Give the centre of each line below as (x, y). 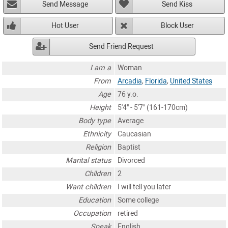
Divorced (131, 160)
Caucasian (134, 134)
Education (95, 200)
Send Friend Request (121, 46)
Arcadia (130, 81)
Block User (177, 25)
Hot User (65, 25)
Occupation (92, 213)
